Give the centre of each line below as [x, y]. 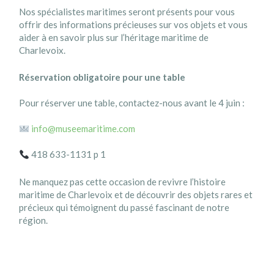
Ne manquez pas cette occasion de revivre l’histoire [123, 181]
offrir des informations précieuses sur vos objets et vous [134, 25]
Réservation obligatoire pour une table [102, 77]
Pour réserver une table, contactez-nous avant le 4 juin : [132, 103]
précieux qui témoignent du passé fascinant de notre [124, 207]
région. [34, 220]
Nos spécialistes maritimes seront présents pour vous [127, 12]
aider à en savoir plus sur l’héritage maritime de [114, 38]
